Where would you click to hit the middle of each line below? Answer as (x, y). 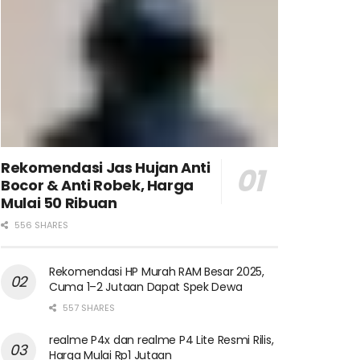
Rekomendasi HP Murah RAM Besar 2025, (157, 271)
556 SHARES (40, 225)
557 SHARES (88, 307)
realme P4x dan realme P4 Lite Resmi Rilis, (162, 340)
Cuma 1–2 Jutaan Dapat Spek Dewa (146, 286)
